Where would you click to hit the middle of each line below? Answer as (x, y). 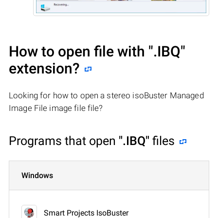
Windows (37, 175)
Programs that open (64, 141)
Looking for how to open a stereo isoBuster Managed (106, 95)
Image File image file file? (56, 108)
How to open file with (79, 51)
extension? (44, 68)
